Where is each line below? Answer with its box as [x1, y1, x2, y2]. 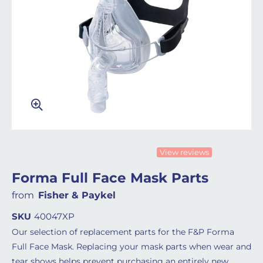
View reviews [160, 147, 209, 157]
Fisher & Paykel [38, 190, 116, 201]
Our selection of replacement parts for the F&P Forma [12, 227, 234, 237]
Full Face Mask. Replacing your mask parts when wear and [12, 241, 251, 252]
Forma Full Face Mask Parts [12, 170, 208, 186]
